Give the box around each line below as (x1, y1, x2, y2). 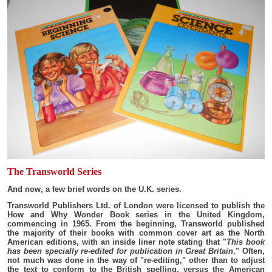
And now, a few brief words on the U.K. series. (7, 184, 182, 194)
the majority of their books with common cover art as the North (7, 228, 265, 237)
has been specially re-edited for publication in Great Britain (7, 246, 233, 256)
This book (226, 237, 265, 246)
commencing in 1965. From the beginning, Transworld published (7, 219, 265, 228)
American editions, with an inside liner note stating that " (7, 237, 226, 246)
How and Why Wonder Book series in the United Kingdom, (7, 209, 265, 219)
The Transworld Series (7, 166, 102, 177)
